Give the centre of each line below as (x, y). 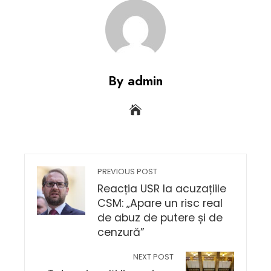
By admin (135, 80)
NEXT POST (153, 257)
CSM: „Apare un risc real (160, 203)
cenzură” (121, 232)
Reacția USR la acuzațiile (162, 189)
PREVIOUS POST (127, 171)
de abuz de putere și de (160, 218)
